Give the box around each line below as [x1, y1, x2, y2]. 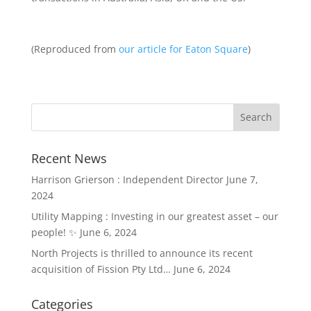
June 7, [226, 172, 258, 186]
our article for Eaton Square [118, 42, 248, 56]
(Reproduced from [31, 42, 119, 56]
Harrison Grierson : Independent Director [31, 172, 224, 186]
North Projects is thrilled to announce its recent [31, 246, 253, 260]
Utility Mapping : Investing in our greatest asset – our [31, 209, 278, 223]
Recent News [31, 149, 107, 167]
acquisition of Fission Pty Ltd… [31, 262, 171, 276]
